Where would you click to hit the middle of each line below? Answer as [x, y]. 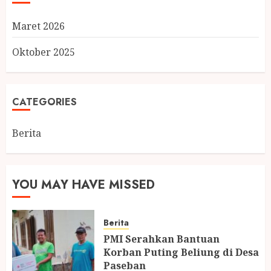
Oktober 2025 [44, 52]
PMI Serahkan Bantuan [162, 239]
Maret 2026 [38, 26]
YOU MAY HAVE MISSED [83, 184]
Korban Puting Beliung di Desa [181, 253]
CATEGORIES [44, 102]
